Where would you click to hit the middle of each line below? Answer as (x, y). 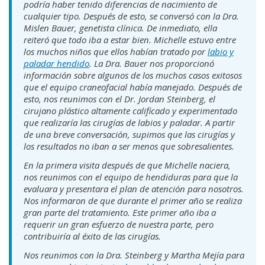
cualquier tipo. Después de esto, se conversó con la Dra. (131, 16)
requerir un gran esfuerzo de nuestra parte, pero (119, 224)
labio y (221, 51)
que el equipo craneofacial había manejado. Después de (133, 87)
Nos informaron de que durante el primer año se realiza (133, 200)
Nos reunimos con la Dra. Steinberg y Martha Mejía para (134, 255)
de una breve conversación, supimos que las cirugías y (129, 134)
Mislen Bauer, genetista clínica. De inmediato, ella (120, 28)
